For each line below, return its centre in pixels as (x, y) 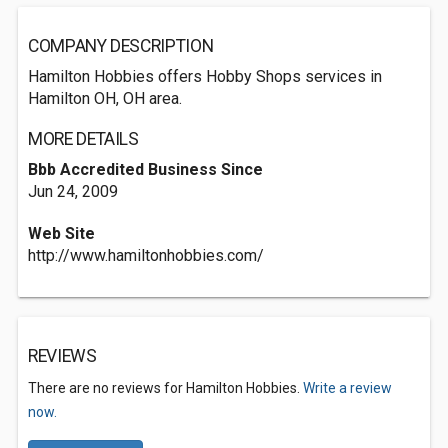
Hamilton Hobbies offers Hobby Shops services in (205, 76)
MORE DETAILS (83, 139)
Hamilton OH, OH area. (105, 98)
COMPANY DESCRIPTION (121, 46)
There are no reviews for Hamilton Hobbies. (165, 388)
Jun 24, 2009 (73, 191)
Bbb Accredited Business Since (145, 169)
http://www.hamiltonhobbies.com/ (146, 255)
